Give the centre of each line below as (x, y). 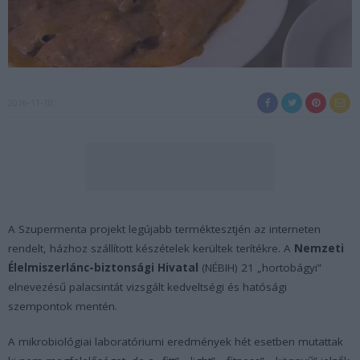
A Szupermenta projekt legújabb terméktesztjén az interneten (164, 229)
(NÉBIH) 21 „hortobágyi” (260, 268)
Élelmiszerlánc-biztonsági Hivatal (103, 268)
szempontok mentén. (63, 307)
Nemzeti (319, 249)
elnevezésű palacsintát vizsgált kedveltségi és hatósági (147, 287)
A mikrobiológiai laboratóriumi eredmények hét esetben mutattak (176, 342)
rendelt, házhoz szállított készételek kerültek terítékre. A (151, 249)
